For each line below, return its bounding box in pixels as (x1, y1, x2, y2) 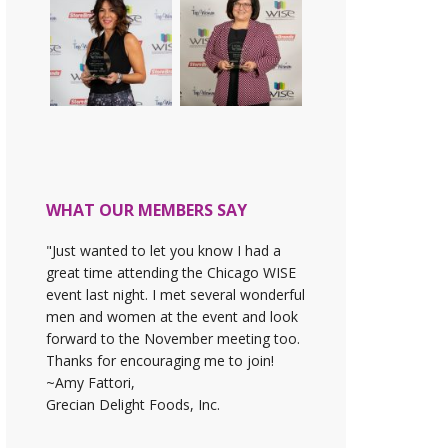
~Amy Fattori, (46, 373, 135, 392)
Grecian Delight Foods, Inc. (46, 395, 220, 414)
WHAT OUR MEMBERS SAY (46, 199, 247, 221)
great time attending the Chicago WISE (46, 263, 296, 282)
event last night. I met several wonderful (46, 285, 305, 304)
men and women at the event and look (46, 307, 298, 326)
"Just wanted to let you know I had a (46, 241, 281, 260)
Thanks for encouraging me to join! (46, 351, 274, 370)
